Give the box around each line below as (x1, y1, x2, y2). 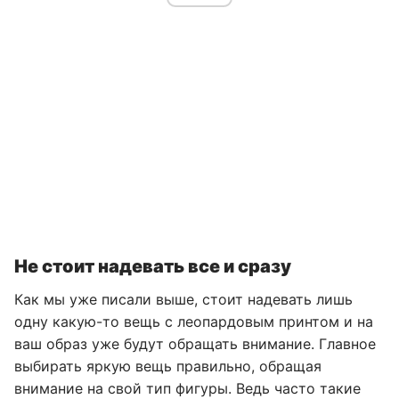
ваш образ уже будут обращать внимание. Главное (14, 335, 376, 353)
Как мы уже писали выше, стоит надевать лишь (14, 290, 353, 308)
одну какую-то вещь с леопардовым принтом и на (14, 313, 373, 330)
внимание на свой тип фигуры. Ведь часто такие (14, 379, 361, 397)
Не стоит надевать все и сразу (14, 256, 291, 277)
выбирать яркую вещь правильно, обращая (14, 357, 322, 375)
